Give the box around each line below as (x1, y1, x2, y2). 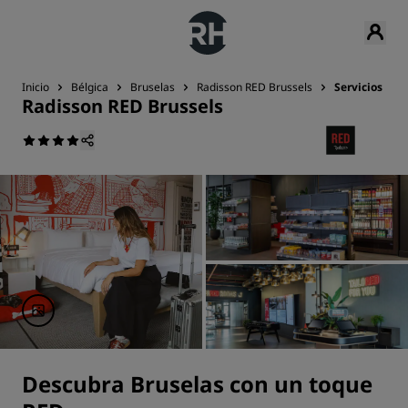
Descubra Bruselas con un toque (22, 369, 372, 399)
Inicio (22, 79, 49, 95)
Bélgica (71, 79, 108, 95)
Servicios (334, 79, 382, 95)
